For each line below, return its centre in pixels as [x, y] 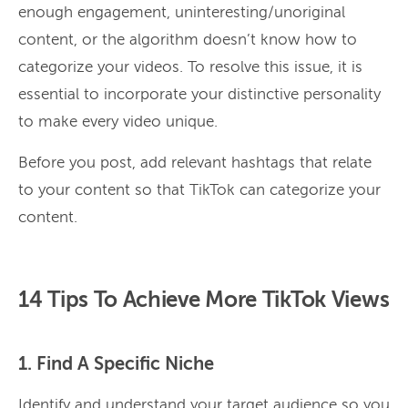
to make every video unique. [118, 122]
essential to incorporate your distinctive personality [199, 95]
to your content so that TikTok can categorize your [199, 190]
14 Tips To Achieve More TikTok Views [204, 300]
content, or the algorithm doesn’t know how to [188, 40]
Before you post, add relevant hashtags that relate [195, 163]
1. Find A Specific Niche [116, 365]
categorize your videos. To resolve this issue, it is [190, 67]
